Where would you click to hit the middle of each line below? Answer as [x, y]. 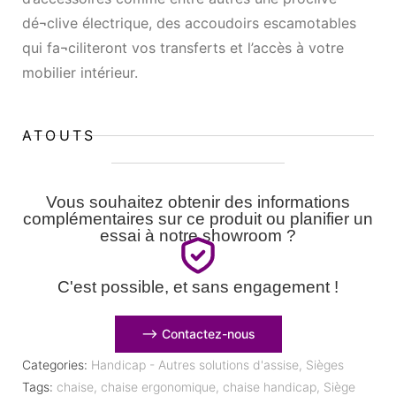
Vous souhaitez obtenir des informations [198, 202]
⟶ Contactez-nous [198, 333]
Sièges [325, 364]
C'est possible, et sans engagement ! [198, 286]
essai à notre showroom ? [198, 235]
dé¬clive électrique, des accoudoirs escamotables [189, 23]
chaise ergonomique [158, 386]
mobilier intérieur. [80, 72]
